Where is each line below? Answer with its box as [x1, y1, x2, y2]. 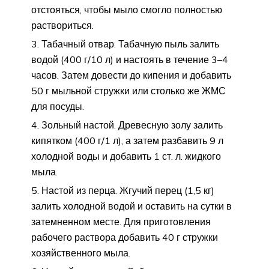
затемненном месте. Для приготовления [31, 215, 211, 228]
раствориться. [31, 19, 94, 31]
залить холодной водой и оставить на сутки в [31, 199, 232, 212]
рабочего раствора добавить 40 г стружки [31, 231, 218, 243]
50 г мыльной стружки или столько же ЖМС [31, 84, 226, 97]
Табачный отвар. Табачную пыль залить [41, 37, 219, 50]
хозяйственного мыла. [31, 246, 130, 259]
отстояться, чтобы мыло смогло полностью [31, 3, 222, 16]
